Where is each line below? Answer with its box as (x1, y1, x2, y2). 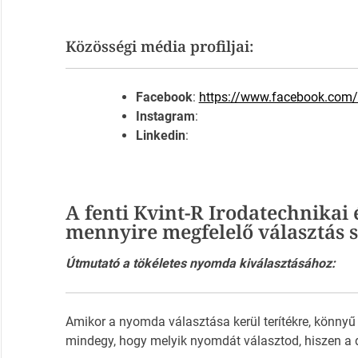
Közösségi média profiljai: (65, 36, 254, 57)
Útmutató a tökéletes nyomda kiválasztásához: (65, 256, 336, 272)
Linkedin (135, 128, 185, 144)
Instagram (135, 109, 195, 125)
